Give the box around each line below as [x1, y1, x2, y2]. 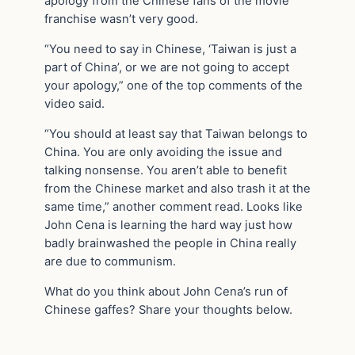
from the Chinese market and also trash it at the [44, 181, 311, 196]
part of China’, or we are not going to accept [44, 60, 289, 75]
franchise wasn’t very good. [44, 12, 198, 27]
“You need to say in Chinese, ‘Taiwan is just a [44, 42, 296, 57]
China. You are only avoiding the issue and [44, 144, 282, 159]
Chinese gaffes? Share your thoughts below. [44, 302, 292, 317]
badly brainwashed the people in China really [44, 235, 296, 250]
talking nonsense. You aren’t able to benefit [44, 162, 287, 177]
